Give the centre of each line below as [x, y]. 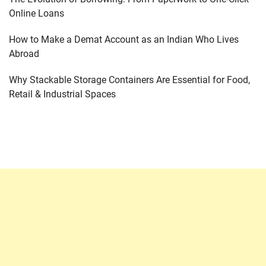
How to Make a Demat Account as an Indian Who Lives [124, 39]
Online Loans [37, 13]
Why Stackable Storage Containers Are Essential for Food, [129, 80]
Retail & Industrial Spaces [62, 94]
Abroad [24, 54]
